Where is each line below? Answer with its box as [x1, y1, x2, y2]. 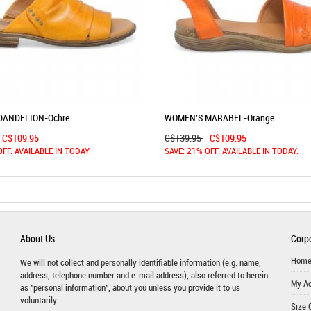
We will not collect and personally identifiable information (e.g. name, [19, 256, 261, 269]
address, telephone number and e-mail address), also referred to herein [19, 269, 268, 281]
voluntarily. [19, 294, 58, 306]
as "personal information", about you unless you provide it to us [19, 281, 240, 294]
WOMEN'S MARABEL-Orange [165, 111, 274, 124]
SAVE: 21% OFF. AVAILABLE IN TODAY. [165, 144, 299, 160]
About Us [19, 232, 55, 245]
